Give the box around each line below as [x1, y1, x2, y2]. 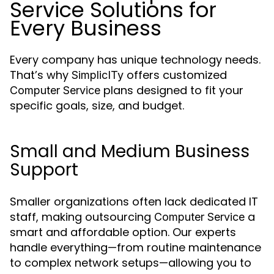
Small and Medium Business [10, 139, 250, 163]
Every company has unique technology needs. [10, 52, 261, 67]
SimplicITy [72, 68, 124, 81]
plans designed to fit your [100, 83, 243, 98]
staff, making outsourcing [10, 209, 154, 224]
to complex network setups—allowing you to [10, 255, 251, 270]
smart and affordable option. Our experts [10, 224, 236, 240]
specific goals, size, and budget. [10, 98, 184, 113]
